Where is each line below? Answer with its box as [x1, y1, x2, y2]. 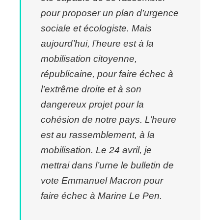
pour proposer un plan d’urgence [41, 7, 179, 18]
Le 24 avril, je [96, 144, 152, 155]
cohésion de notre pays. [41, 114, 145, 125]
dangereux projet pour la [41, 99, 144, 110]
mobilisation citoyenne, [41, 53, 137, 64]
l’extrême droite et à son [41, 83, 141, 94]
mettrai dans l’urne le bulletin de [41, 160, 174, 170]
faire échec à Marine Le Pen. [41, 190, 162, 201]
